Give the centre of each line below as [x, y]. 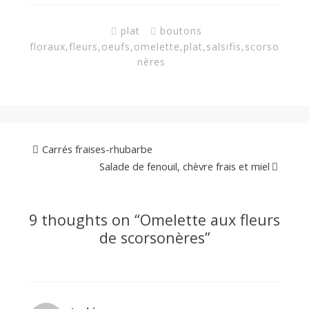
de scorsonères [152, 238]
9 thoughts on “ [84, 220]
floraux [48, 46]
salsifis [224, 46]
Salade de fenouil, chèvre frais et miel [185, 167]
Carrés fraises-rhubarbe [97, 149]
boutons [181, 30]
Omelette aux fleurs [210, 220]
